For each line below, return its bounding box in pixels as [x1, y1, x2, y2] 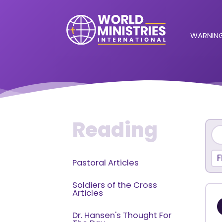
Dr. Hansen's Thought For [72, 210, 172, 221]
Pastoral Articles [72, 157, 139, 168]
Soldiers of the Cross [72, 179, 158, 191]
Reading [72, 116, 158, 144]
